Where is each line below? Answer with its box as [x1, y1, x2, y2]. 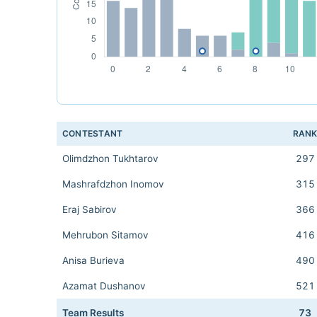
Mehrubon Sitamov [62, 229, 149, 241]
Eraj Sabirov [62, 204, 117, 215]
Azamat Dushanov [62, 280, 146, 292]
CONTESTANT [62, 128, 123, 139]
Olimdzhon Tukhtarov [62, 153, 158, 164]
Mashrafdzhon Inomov [62, 178, 164, 190]
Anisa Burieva [62, 255, 125, 266]
